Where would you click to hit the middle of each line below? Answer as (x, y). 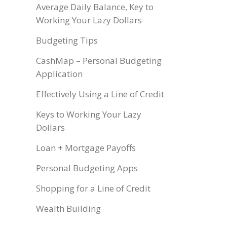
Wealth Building (68, 209)
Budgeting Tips (67, 40)
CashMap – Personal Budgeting (99, 61)
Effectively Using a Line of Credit (100, 94)
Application (59, 74)
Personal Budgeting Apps (87, 168)
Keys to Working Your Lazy (89, 114)
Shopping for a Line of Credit (93, 188)
